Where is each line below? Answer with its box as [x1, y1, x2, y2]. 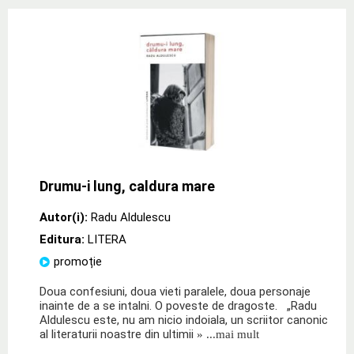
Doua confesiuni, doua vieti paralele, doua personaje [40, 284, 311, 299]
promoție [54, 254, 102, 269]
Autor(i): [40, 209, 88, 224]
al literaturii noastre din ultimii [40, 326, 194, 341]
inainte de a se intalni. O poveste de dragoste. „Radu [40, 298, 317, 313]
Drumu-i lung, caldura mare [40, 177, 215, 194]
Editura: [40, 232, 88, 247]
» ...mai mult [194, 327, 259, 341]
